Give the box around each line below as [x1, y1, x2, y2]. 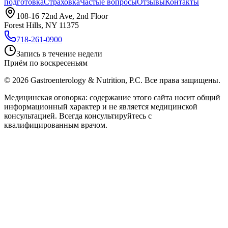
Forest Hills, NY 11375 [4, 21, 79, 30]
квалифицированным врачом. [4, 121, 107, 130]
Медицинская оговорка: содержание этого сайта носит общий [4, 93, 220, 102]
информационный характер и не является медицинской [4, 102, 197, 111]
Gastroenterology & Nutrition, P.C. [28, 76, 145, 85]
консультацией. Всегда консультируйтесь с [4, 111, 152, 121]
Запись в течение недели [16, 49, 102, 59]
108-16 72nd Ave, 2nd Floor [16, 12, 108, 21]
